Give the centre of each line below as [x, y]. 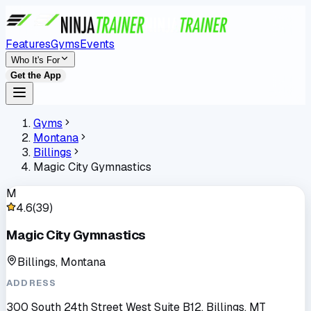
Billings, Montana [61, 262]
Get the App [36, 75]
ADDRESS [32, 283]
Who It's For [35, 60]
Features [28, 44]
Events [97, 44]
